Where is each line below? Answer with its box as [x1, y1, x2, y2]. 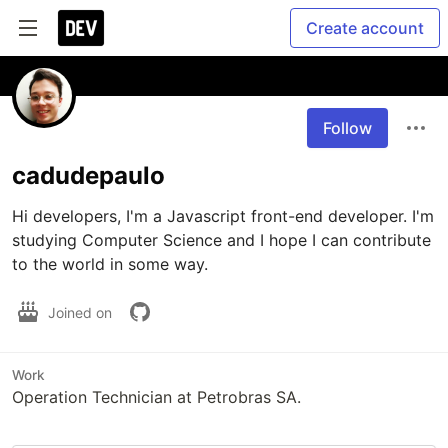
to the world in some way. [12, 254, 208, 274]
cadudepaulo [12, 161, 165, 190]
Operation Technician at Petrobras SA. [12, 387, 301, 407]
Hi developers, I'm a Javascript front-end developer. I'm [12, 206, 434, 226]
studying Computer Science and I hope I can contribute [12, 230, 431, 250]
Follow [323, 118, 372, 138]
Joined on [48, 303, 116, 321]
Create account [306, 18, 424, 38]
